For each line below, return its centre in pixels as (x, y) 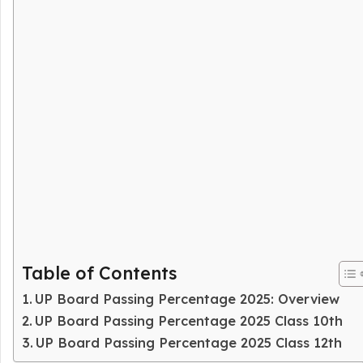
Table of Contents (99, 272)
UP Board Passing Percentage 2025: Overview (188, 299)
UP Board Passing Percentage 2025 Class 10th (189, 320)
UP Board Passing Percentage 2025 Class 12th (189, 342)
